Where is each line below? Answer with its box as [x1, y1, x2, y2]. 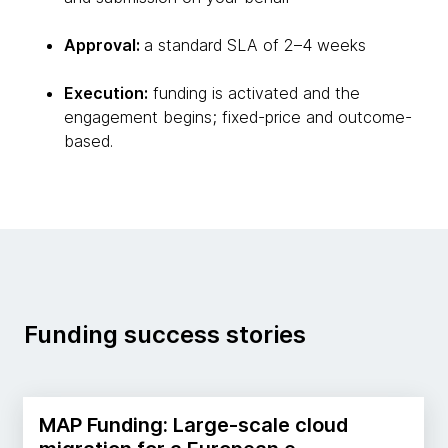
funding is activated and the [148, 83, 360, 104]
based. [64, 131, 113, 152]
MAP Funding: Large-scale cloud [39, 413, 348, 438]
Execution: [64, 83, 148, 104]
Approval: [64, 35, 144, 56]
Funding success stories [24, 320, 306, 350]
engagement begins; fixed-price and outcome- [64, 107, 412, 128]
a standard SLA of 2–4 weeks [144, 35, 366, 56]
